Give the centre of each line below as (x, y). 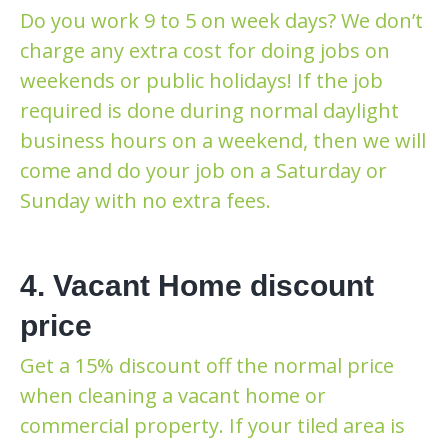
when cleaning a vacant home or (173, 395)
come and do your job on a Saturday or (203, 170)
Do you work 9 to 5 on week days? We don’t (221, 20)
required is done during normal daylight (209, 110)
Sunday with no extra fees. (145, 200)
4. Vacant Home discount (197, 285)
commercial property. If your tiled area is (212, 425)
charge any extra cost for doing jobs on (205, 50)
